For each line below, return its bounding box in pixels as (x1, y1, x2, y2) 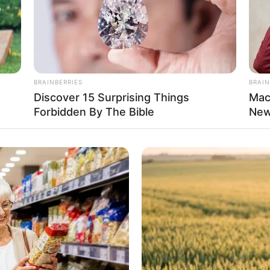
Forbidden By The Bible (34, 105, 154, 119)
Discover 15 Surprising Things (34, 91, 189, 104)
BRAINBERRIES (34, 78, 83, 86)
